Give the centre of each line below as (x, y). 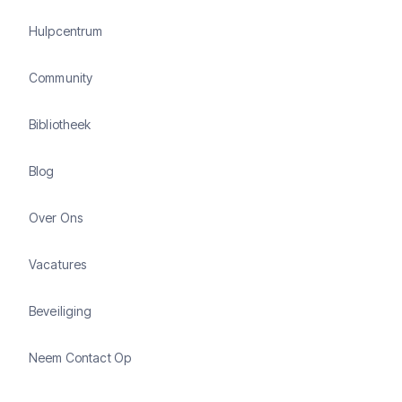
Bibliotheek (60, 124)
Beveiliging (61, 310)
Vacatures (58, 264)
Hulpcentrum (66, 31)
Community (61, 77)
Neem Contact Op (80, 357)
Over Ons (56, 217)
